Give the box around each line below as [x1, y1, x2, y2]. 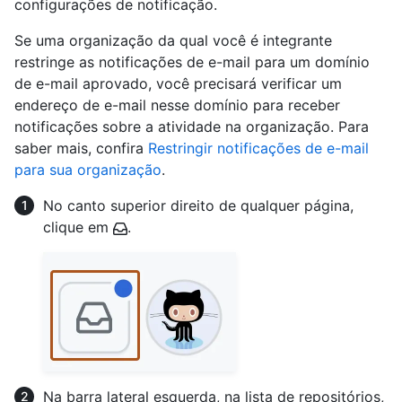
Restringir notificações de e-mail [148, 139, 369, 158]
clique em [43, 218, 113, 237]
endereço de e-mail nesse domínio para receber [14, 96, 340, 115]
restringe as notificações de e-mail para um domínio [14, 53, 370, 72]
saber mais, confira [14, 139, 148, 158]
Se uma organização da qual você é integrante [14, 31, 332, 50]
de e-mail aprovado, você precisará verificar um [14, 74, 342, 93]
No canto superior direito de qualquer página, [43, 197, 354, 215]
